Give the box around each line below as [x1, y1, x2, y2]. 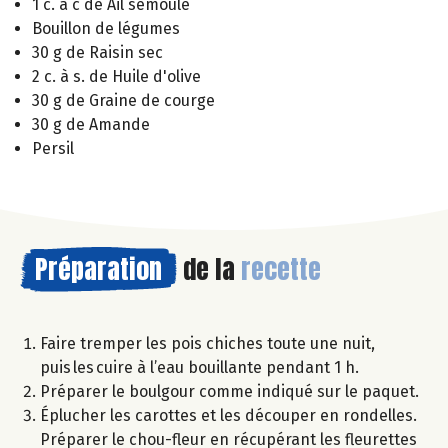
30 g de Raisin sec [32, 42, 163, 62]
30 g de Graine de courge [32, 90, 215, 110]
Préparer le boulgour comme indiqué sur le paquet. [40, 381, 419, 401]
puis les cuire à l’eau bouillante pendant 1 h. [40, 357, 359, 377]
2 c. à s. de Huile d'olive [32, 66, 201, 86]
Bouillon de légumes [32, 18, 180, 38]
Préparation [35, 248, 162, 289]
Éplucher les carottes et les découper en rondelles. [40, 405, 417, 425]
